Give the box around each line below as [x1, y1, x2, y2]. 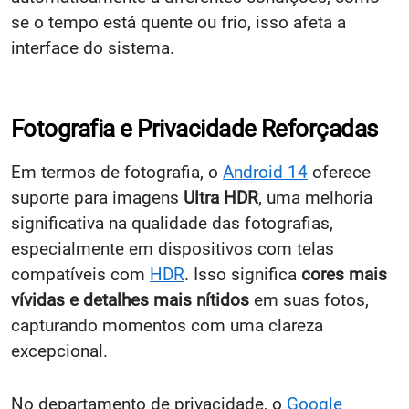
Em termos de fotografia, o [11, 162, 223, 184]
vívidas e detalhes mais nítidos [11, 289, 249, 311]
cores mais [301, 264, 387, 286]
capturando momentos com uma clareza [11, 315, 323, 337]
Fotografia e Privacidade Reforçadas [11, 115, 378, 143]
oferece [308, 162, 371, 184]
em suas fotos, [249, 289, 369, 311]
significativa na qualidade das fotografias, [11, 213, 333, 235]
